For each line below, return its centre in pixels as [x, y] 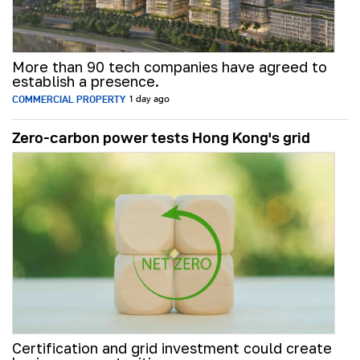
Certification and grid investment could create [172, 348]
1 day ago [149, 100]
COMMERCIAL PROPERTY [69, 100]
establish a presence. [86, 82]
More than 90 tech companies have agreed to [170, 67]
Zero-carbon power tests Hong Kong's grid [161, 138]
